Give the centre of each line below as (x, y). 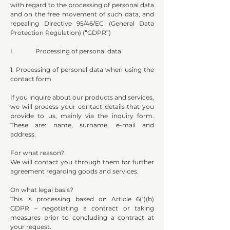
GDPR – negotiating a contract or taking (82, 208)
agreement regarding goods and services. (75, 171)
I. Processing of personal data (66, 51)
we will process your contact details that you (82, 107)
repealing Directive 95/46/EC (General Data (82, 24)
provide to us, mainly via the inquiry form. (82, 116)
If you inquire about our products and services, (82, 98)
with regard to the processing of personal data (82, 5)
